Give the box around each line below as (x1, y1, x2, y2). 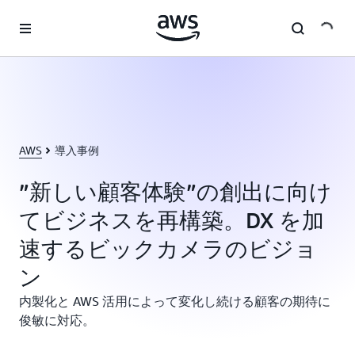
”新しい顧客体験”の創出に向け (19, 178, 332, 204)
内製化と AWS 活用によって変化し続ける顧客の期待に (19, 293, 330, 309)
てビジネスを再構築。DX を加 (19, 207, 324, 233)
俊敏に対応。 (19, 312, 95, 328)
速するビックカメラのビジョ (19, 235, 317, 261)
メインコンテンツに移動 (7, 10, 129, 22)
